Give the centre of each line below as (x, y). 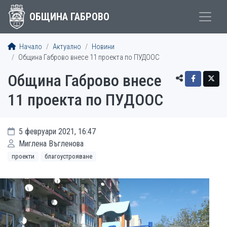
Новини (103, 47)
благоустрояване (68, 156)
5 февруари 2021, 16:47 (56, 131)
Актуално (67, 47)
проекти (23, 156)
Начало (30, 47)
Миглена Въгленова (50, 144)
